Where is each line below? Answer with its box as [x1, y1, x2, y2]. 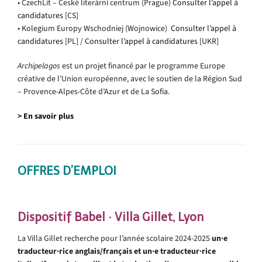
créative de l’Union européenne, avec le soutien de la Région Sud [18, 73, 242, 84]
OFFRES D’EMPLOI [18, 163, 116, 178]
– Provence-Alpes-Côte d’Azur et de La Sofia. [18, 85, 170, 97]
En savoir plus [23, 110, 74, 122]
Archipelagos [18, 60, 60, 71]
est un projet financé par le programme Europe [60, 60, 225, 71]
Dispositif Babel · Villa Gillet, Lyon [18, 209, 204, 224]
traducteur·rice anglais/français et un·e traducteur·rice [18, 245, 216, 257]
